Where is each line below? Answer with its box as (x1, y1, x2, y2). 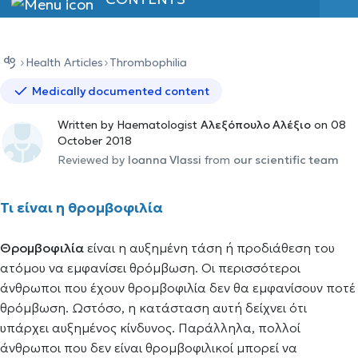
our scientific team (233, 153, 339, 167)
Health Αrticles (26, 55, 103, 70)
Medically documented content (32, 84, 209, 98)
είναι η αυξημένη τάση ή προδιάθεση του (84, 240, 335, 256)
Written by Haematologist (58, 117, 201, 132)
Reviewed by (58, 153, 128, 167)
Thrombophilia (109, 55, 187, 70)
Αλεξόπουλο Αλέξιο (201, 117, 311, 132)
